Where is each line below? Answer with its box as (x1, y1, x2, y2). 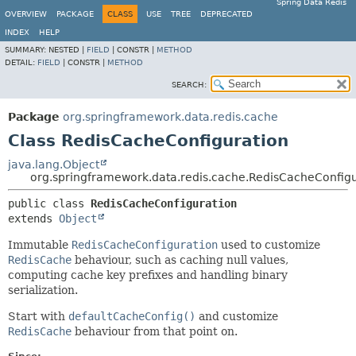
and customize (195, 310, 278, 323)
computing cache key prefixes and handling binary (8, 269, 288, 281)
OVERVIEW (5, 10, 47, 18)
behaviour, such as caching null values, (72, 253, 288, 266)
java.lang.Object (8, 158, 99, 171)
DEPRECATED (200, 10, 253, 18)
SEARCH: (172, 80, 207, 89)
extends (8, 212, 59, 225)
